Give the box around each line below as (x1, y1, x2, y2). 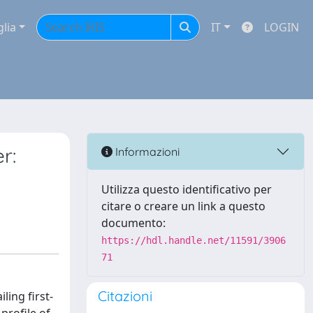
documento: (101, 215, 166, 231)
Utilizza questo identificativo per (101, 182, 272, 197)
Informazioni (112, 144, 180, 159)
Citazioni (98, 287, 152, 305)
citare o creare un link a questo (101, 198, 265, 214)
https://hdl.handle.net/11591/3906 (101, 235, 286, 246)
